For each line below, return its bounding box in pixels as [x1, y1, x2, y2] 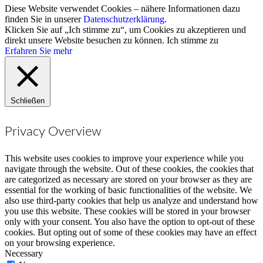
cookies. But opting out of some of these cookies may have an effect [5, 227, 257, 238]
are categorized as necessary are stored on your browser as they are [5, 174, 252, 185]
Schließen [11, 96, 45, 105]
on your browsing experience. [5, 238, 115, 248]
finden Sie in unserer [5, 14, 83, 24]
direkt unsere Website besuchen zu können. [5, 35, 167, 45]
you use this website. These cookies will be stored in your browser [5, 206, 250, 217]
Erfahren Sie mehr [5, 45, 72, 56]
